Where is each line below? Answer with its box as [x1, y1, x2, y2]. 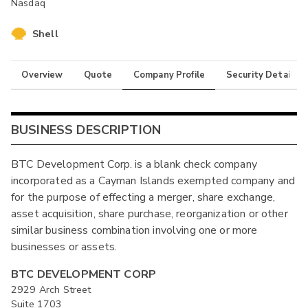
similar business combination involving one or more [11, 223, 258, 239]
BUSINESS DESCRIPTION [11, 121, 162, 138]
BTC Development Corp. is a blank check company [11, 157, 257, 173]
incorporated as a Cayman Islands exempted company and [11, 173, 295, 189]
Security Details [225, 68, 298, 81]
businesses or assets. [11, 239, 118, 255]
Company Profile [133, 68, 206, 81]
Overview [21, 68, 63, 81]
